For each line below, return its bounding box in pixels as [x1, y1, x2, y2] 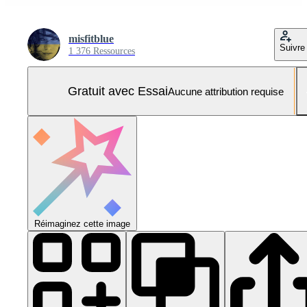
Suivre [280, 42, 305, 53]
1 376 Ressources [69, 46, 135, 56]
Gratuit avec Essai [67, 84, 168, 98]
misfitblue [69, 33, 114, 45]
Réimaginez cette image [34, 219, 130, 229]
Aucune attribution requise [167, 85, 284, 97]
